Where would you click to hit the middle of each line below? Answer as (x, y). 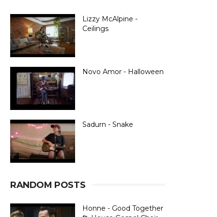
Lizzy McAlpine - (110, 19)
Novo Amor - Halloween (123, 72)
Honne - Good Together (123, 208)
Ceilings (95, 29)
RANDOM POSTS (48, 185)
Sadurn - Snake (108, 124)
